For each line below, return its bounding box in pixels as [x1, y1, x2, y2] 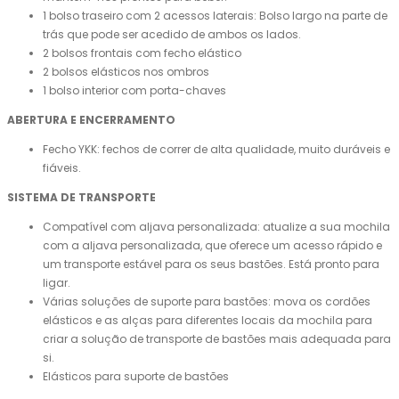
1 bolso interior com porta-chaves [43, 83, 226, 99]
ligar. [43, 275, 70, 291]
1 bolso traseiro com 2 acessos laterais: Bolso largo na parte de [43, 8, 387, 24]
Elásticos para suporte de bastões [43, 369, 229, 385]
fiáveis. [43, 160, 81, 176]
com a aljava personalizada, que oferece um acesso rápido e [43, 238, 382, 254]
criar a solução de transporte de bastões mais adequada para [43, 331, 391, 347]
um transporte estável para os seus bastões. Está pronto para [43, 256, 379, 273]
